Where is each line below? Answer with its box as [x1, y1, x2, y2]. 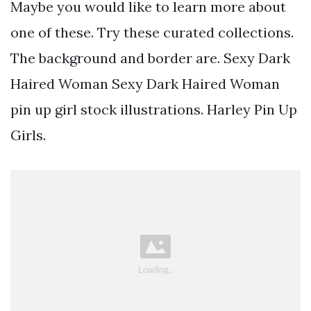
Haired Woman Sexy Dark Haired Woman [10, 74, 280, 92]
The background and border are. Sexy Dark [10, 49, 290, 67]
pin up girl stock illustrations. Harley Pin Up [10, 100, 297, 118]
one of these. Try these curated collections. [10, 23, 294, 41]
